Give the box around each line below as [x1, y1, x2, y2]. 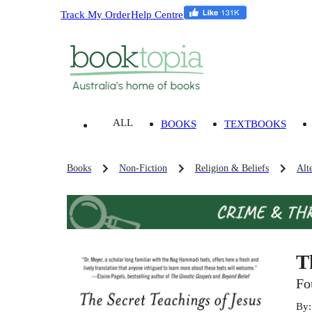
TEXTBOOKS [224, 118, 286, 130]
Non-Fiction [119, 163, 167, 174]
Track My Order [61, 8, 131, 20]
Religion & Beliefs [195, 163, 269, 174]
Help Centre [131, 8, 184, 20]
